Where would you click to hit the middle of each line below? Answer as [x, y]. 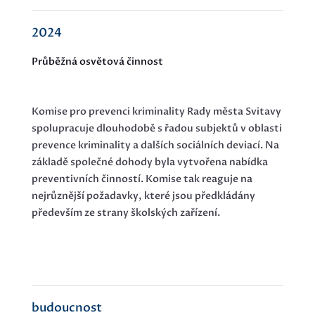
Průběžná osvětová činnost [97, 62]
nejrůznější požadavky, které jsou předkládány [143, 196]
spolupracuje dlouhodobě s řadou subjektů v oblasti [156, 129]
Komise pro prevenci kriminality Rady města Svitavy [156, 112]
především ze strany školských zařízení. [126, 213]
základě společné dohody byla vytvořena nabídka [149, 162]
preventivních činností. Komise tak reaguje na [142, 179]
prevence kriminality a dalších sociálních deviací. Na [155, 146]
